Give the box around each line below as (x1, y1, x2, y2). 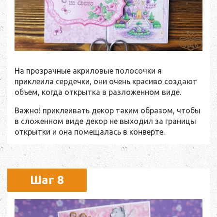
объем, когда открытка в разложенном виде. (15, 88, 183, 97)
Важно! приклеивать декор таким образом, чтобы (15, 106, 201, 115)
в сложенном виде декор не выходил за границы (15, 117, 196, 126)
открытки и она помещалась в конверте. (15, 127, 169, 137)
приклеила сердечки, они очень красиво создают (15, 77, 197, 86)
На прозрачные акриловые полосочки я (15, 66, 162, 76)
